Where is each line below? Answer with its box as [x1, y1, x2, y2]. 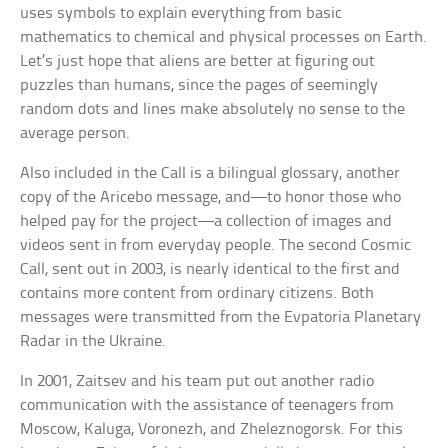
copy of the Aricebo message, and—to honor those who [20, 188, 402, 206]
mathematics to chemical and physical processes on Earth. [20, 28, 428, 46]
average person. [20, 124, 131, 142]
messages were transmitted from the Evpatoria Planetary [20, 308, 422, 326]
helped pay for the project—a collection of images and [20, 212, 393, 230]
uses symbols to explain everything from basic [20, 4, 343, 22]
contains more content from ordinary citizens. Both [20, 284, 375, 302]
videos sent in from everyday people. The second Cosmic [20, 236, 412, 254]
